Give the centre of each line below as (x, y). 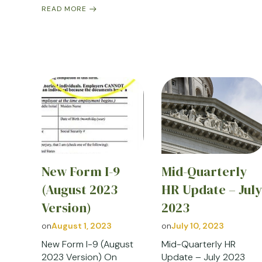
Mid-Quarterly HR (199, 244)
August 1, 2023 (82, 226)
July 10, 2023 (198, 226)
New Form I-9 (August (87, 244)
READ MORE (64, 8)
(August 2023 (80, 190)
